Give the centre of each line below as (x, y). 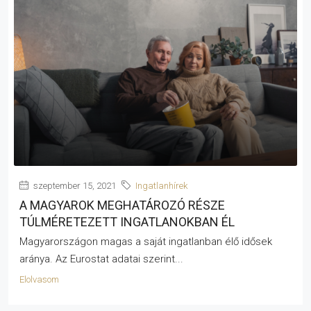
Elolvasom (39, 279)
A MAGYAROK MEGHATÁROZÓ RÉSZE (122, 205)
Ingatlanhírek (162, 185)
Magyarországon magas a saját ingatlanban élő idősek (146, 241)
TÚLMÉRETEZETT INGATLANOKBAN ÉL (127, 221)
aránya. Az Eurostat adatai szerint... (101, 259)
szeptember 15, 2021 (74, 185)
